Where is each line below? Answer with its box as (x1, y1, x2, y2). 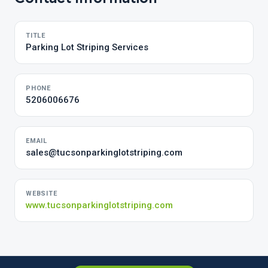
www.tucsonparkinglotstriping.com (26, 200, 173, 211)
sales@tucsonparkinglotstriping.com (26, 147, 182, 158)
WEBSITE (26, 190, 57, 197)
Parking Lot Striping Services (26, 42, 148, 53)
